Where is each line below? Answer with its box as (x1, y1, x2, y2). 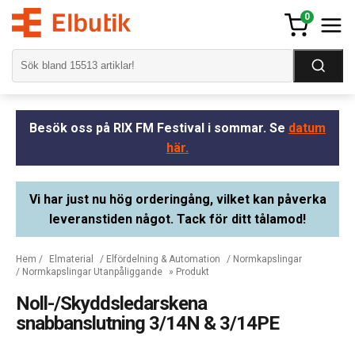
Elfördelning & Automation (106, 253, 220, 265)
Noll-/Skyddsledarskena (16, 292, 207, 315)
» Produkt (169, 265, 209, 277)
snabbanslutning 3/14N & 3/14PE (16, 311, 279, 334)
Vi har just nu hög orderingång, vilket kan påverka (29, 191, 326, 207)
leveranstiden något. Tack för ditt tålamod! (49, 211, 306, 227)
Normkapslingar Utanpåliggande (22, 265, 162, 277)
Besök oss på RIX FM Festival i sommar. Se (29, 120, 288, 136)
